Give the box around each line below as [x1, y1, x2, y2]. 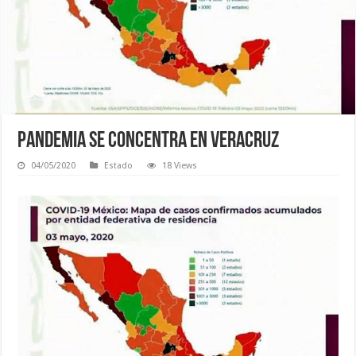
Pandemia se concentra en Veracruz [17, 130, 280, 153]
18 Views [162, 161, 198, 172]
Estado [104, 161, 133, 172]
